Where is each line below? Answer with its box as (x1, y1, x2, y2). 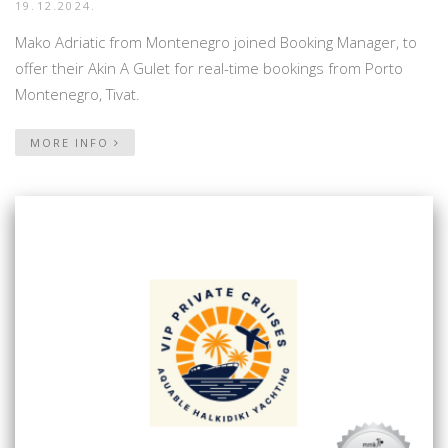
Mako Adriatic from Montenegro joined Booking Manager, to (15, 31, 417, 52)
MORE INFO (30, 134, 114, 150)
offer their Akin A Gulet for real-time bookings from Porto (15, 57, 403, 78)
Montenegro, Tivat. (15, 83, 140, 104)
